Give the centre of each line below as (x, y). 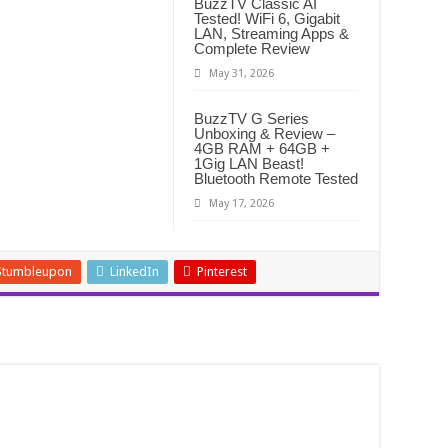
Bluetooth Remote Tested (276, 179)
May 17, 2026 (241, 204)
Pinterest (222, 272)
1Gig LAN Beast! (249, 164)
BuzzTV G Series (251, 119)
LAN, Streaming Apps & (271, 34)
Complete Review (252, 49)
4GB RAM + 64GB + (262, 149)
